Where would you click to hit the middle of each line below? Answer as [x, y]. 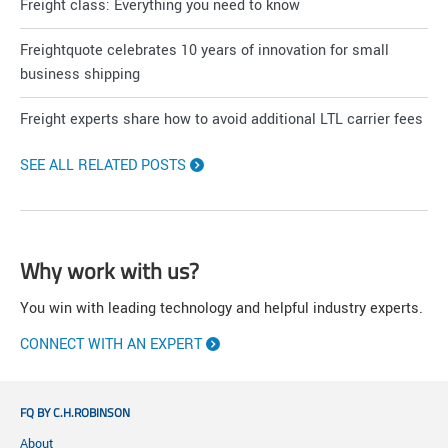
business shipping [80, 75]
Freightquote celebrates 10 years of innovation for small [204, 51]
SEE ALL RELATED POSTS [103, 166]
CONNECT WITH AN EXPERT [111, 345]
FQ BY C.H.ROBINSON [75, 413]
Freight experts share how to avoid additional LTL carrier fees [221, 120]
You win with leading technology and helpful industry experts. [221, 309]
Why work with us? [109, 271]
